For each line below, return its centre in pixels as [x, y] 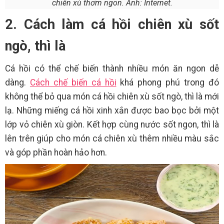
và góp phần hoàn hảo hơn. [56, 152]
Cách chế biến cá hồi [73, 82]
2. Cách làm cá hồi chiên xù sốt [112, 24]
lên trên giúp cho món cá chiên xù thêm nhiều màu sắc [112, 138]
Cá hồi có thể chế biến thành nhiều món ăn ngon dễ [112, 68]
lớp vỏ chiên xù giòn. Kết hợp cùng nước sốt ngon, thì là [112, 124]
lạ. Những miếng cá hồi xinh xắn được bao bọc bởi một [112, 110]
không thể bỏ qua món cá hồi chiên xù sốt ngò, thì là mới [112, 96]
